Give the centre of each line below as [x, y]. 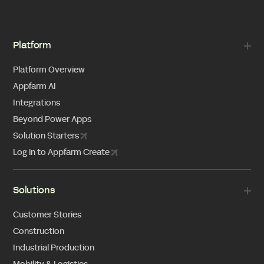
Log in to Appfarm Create [62, 153]
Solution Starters [46, 136]
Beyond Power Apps [52, 120]
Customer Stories [47, 215]
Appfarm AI [35, 87]
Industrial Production [54, 248]
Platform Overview [49, 70]
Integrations [37, 103]
